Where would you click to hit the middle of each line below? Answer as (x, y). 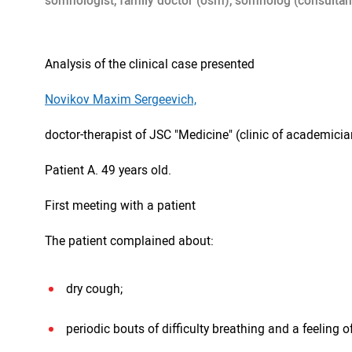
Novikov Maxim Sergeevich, (121, 99)
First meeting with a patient (120, 205)
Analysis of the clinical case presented (150, 64)
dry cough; (94, 288)
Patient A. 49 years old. (108, 170)
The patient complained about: (129, 240)
